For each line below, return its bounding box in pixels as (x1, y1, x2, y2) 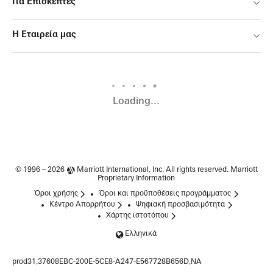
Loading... (113, 97, 160, 107)
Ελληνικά (125, 230, 157, 238)
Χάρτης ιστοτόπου (105, 212, 169, 220)
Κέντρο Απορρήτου (49, 201, 115, 209)
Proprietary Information (97, 175, 175, 183)
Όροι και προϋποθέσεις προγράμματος (99, 190, 232, 198)
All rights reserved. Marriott (165, 166, 258, 174)
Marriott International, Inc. (76, 166, 166, 174)
